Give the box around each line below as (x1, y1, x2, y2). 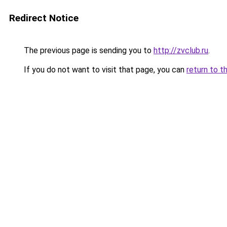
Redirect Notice (9, 12, 79, 24)
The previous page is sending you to (22, 46, 154, 55)
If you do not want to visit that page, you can (22, 65, 186, 74)
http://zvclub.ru (154, 46, 208, 55)
